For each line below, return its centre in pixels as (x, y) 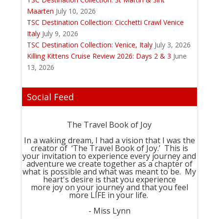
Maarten (40, 11)
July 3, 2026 (172, 44)
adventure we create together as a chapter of (109, 164)
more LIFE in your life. (109, 195)
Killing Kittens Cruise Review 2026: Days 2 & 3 (99, 56)
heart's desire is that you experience (109, 179)
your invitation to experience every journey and (109, 156)
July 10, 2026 (76, 11)
